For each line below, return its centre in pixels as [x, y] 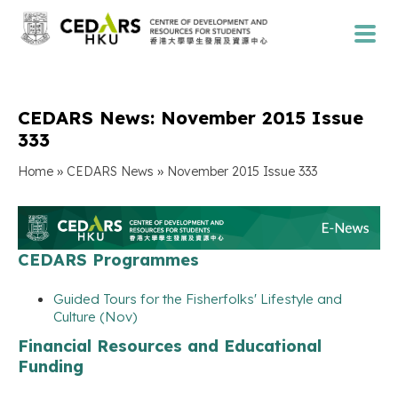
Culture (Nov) [96, 316]
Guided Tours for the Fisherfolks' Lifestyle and [198, 298]
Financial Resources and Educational [170, 346]
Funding [51, 366]
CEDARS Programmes [108, 259]
